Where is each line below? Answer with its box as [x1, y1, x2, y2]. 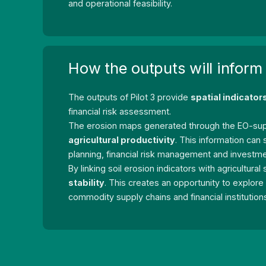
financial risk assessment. [68, 106, 172, 117]
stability [68, 178, 105, 188]
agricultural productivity [68, 135, 176, 145]
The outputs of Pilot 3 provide [68, 92, 191, 103]
